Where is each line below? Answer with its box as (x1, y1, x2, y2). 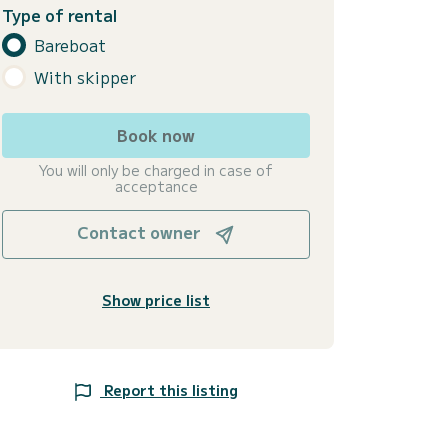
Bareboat (34, 32, 106, 57)
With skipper (34, 64, 136, 89)
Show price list (102, 290, 210, 311)
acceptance (114, 176, 198, 197)
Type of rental (2, 3, 117, 28)
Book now (117, 123, 195, 148)
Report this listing (104, 380, 238, 401)
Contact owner (77, 220, 205, 245)
